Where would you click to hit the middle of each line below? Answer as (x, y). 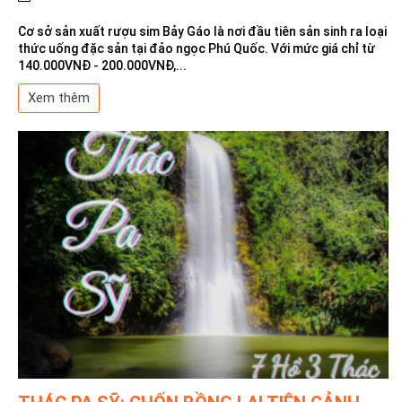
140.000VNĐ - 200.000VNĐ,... (102, 66)
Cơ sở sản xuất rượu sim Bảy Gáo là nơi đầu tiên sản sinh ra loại (202, 32)
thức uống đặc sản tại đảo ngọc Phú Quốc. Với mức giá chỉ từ (197, 49)
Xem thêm (59, 98)
